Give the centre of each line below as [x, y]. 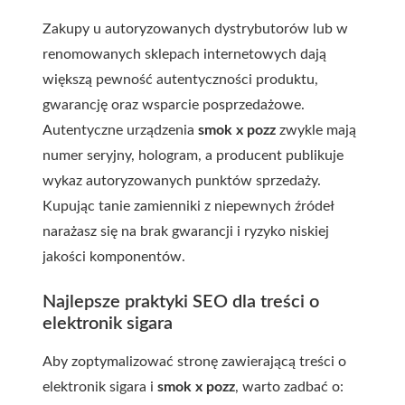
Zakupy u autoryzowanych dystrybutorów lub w [195, 29]
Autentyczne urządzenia [120, 130]
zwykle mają [316, 130]
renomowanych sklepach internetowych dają [184, 54]
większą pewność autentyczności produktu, [180, 80]
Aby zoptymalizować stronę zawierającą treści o [194, 362]
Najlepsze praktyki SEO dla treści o [181, 302]
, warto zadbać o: [289, 387]
